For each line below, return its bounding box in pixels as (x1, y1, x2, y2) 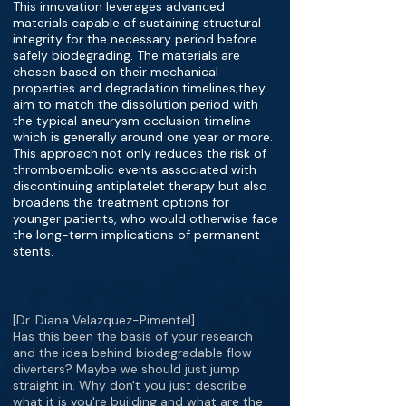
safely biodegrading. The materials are (13, 47, 240, 63)
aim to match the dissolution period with (13, 96, 258, 112)
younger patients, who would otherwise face (13, 210, 278, 227)
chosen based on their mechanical (13, 63, 218, 80)
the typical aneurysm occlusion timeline (13, 112, 251, 129)
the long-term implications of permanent (13, 227, 260, 243)
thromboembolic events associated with (13, 161, 256, 178)
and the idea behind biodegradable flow (13, 344, 252, 361)
